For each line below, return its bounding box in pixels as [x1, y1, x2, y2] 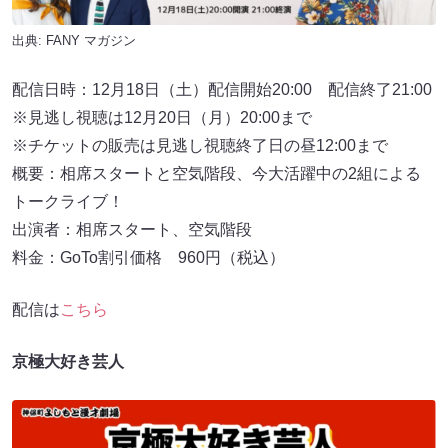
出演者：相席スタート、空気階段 [12, 221, 252, 239]
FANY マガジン [46, 33, 136, 49]
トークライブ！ [12, 193, 124, 211]
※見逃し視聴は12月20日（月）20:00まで [12, 109, 312, 127]
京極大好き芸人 [12, 353, 124, 371]
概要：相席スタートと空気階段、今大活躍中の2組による [12, 165, 421, 183]
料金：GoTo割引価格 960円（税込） [12, 249, 285, 267]
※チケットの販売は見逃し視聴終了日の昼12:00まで [12, 137, 388, 155]
